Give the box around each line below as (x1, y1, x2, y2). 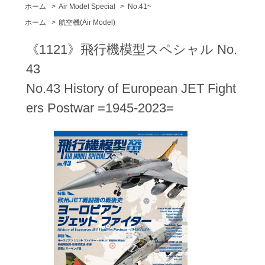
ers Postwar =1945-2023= (25, 100, 174, 115)
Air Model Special (59, 2, 116, 11)
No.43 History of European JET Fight (25, 80, 236, 96)
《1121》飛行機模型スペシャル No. (25, 41, 237, 57)
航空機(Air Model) (59, 18, 116, 27)
